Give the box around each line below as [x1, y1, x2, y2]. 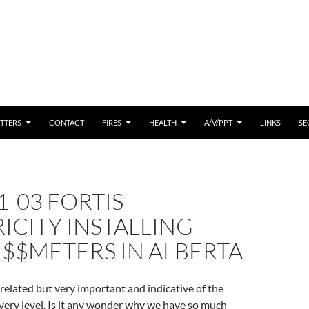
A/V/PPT [204, 118, 232, 127]
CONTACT [49, 118, 84, 127]
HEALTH [149, 118, 177, 127]
